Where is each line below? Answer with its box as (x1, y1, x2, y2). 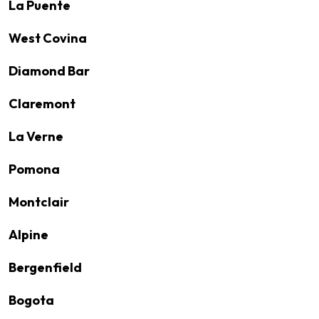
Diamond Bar (9, 63, 90, 79)
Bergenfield (9, 259, 82, 276)
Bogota (9, 292, 54, 308)
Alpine (9, 226, 48, 243)
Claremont (9, 95, 75, 112)
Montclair (9, 194, 69, 210)
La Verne (9, 128, 63, 145)
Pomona (9, 161, 60, 177)
